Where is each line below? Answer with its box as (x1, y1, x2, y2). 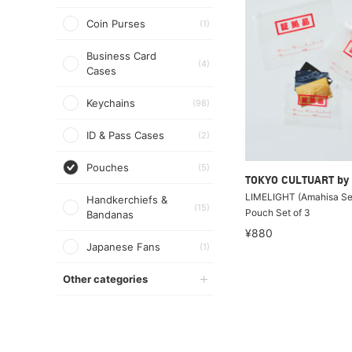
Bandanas (86, 208, 134, 221)
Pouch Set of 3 (245, 207, 310, 218)
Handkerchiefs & (86, 193, 167, 206)
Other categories (63, 273, 148, 285)
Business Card (86, 49, 156, 62)
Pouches (86, 161, 129, 174)
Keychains (86, 97, 135, 109)
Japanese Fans (86, 240, 160, 253)
